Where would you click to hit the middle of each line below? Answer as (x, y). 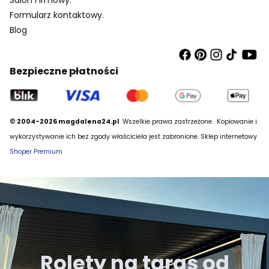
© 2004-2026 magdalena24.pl (65, 122)
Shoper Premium (36, 152)
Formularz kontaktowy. (57, 15)
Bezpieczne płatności (64, 71)
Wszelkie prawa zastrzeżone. (168, 122)
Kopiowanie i (236, 122)
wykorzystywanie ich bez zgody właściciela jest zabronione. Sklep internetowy (133, 137)
